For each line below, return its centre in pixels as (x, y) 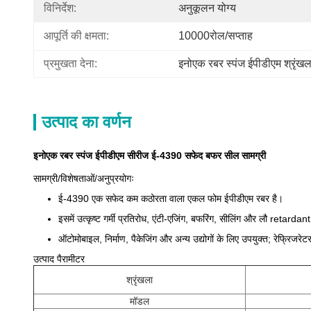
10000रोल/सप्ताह (216, 36)
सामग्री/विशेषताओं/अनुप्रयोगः (84, 178)
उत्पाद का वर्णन (86, 122)
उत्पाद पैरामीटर (59, 259)
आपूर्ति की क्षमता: (76, 36)
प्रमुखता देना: (70, 64)
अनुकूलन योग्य (207, 8)
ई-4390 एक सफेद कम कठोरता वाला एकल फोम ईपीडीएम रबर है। (171, 199)
